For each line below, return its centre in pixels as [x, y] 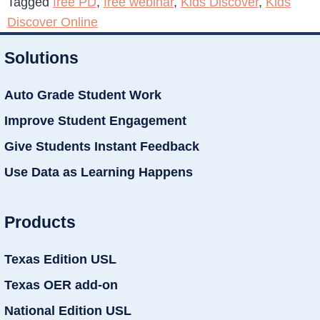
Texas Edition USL [60, 260]
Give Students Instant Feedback [102, 146]
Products [40, 222]
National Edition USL [68, 311]
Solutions [41, 57]
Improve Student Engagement [95, 120]
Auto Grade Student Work [83, 95]
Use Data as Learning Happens [99, 172]
